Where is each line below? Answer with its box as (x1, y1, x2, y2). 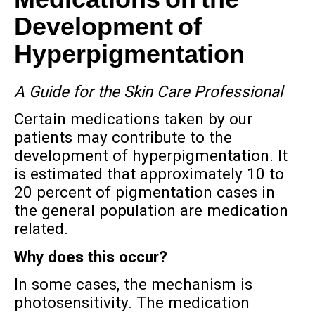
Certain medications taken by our (13, 110, 252, 129)
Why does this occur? (13, 247, 167, 266)
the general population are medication (13, 201, 288, 220)
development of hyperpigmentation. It (13, 146, 288, 165)
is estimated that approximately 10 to (13, 165, 284, 184)
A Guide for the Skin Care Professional (13, 82, 283, 101)
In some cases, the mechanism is (13, 275, 252, 294)
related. (13, 219, 68, 238)
